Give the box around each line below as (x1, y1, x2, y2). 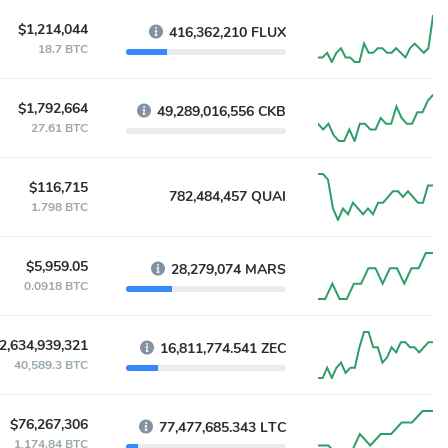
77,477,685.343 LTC (159, 418, 286, 437)
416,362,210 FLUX (169, 23, 286, 42)
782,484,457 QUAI (169, 187, 286, 206)
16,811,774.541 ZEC (160, 339, 286, 358)
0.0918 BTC (24, 278, 88, 294)
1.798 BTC (31, 199, 88, 215)
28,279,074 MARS (171, 260, 286, 279)
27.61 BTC (31, 120, 88, 136)
